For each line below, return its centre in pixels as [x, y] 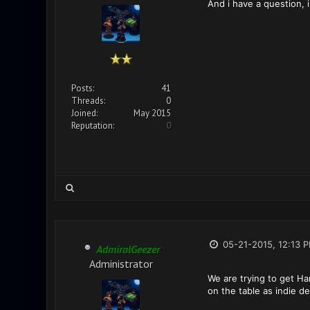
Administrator [121, 263]
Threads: [88, 101]
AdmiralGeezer [128, 249]
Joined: [84, 113]
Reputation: [92, 126]
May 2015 [152, 113]
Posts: [82, 88]
